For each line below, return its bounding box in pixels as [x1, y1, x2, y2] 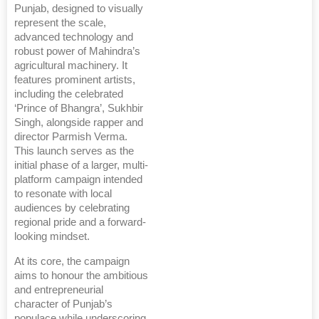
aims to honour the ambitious [14, 269, 148, 281]
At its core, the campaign [14, 255, 130, 267]
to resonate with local [14, 187, 112, 199]
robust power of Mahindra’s [14, 45, 140, 57]
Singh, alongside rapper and [14, 116, 143, 128]
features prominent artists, [14, 73, 135, 85]
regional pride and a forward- [14, 216, 146, 228]
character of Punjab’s [14, 298, 113, 310]
